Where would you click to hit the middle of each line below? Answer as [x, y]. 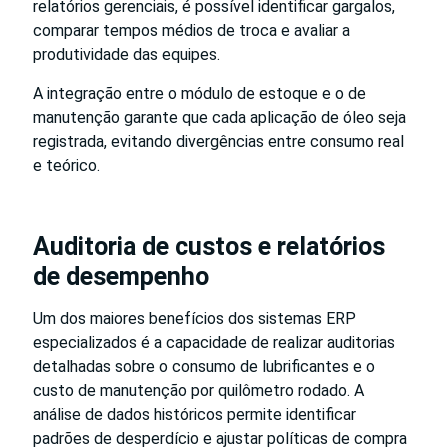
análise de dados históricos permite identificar [194, 414]
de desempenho [121, 276]
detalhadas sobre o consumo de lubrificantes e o [204, 366]
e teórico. [66, 165]
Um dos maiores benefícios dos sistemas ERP [194, 318]
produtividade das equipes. [126, 54]
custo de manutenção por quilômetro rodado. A [198, 390]
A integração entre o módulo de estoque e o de [199, 93]
